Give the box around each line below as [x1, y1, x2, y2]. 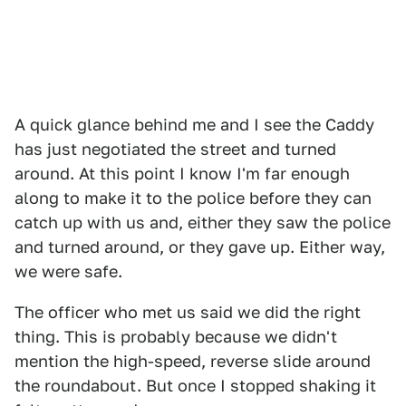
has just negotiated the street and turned [14, 140, 336, 159]
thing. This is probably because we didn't [14, 327, 337, 346]
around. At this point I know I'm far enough [14, 164, 350, 183]
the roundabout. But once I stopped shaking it [14, 376, 376, 395]
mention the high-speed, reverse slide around [14, 352, 371, 371]
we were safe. [14, 262, 122, 281]
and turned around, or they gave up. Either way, [14, 237, 385, 256]
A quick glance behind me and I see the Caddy [14, 115, 374, 134]
